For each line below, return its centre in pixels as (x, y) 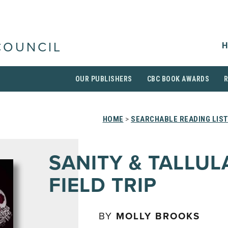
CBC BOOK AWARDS (178, 79)
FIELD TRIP (103, 185)
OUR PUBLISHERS (104, 79)
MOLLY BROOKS (158, 216)
